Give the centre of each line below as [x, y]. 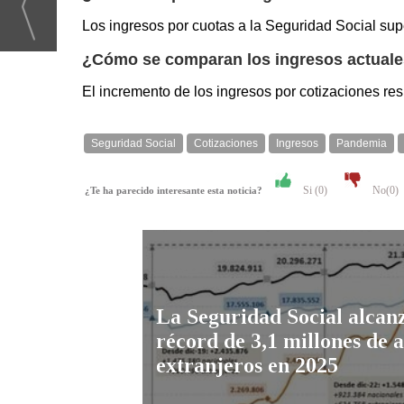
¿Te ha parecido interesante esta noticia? [178, 191]
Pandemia [362, 144]
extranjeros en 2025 [247, 365]
